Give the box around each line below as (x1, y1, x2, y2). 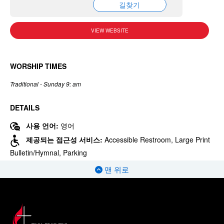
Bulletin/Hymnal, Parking (10, 147, 87, 158)
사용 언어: (26, 120, 60, 130)
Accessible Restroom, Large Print (104, 134, 210, 145)
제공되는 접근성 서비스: (26, 134, 104, 145)
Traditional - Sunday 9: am (10, 79, 81, 88)
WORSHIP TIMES (10, 61, 66, 71)
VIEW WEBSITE (90, 27, 128, 34)
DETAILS (10, 102, 39, 112)
